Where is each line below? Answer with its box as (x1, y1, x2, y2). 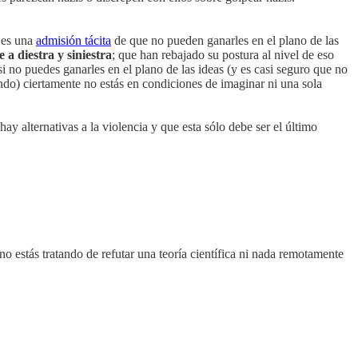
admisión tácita (36, 34, 111, 48)
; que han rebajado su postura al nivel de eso (112, 48, 334, 62)
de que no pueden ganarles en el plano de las (111, 34, 339, 48)
